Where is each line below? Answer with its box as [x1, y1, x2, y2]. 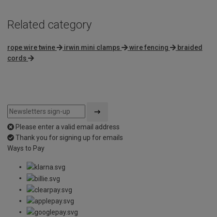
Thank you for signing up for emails [15, 133, 123, 141]
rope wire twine [7, 43, 55, 51]
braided [177, 43, 202, 51]
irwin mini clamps [64, 43, 121, 51]
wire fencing [129, 43, 169, 51]
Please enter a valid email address [15, 123, 120, 131]
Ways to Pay [7, 144, 45, 152]
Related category [7, 18, 92, 32]
